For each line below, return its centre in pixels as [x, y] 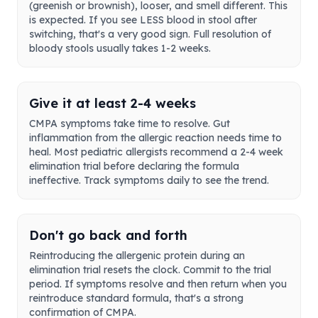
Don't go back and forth [108, 236]
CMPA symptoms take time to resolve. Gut [130, 124]
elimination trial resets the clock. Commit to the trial [150, 270]
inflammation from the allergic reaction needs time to [155, 138]
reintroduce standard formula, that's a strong [136, 298]
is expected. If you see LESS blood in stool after [143, 20]
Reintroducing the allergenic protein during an [137, 256]
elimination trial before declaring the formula [134, 166]
